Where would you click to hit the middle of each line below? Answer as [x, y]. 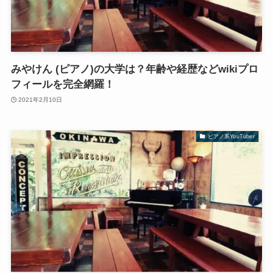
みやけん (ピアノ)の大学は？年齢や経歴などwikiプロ [134, 69]
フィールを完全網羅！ [62, 85]
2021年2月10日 [41, 99]
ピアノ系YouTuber [231, 136]
